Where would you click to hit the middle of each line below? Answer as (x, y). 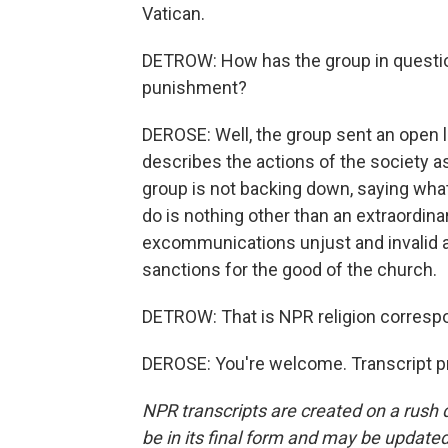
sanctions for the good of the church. (289, 269)
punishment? (194, 87)
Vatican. (173, 13)
